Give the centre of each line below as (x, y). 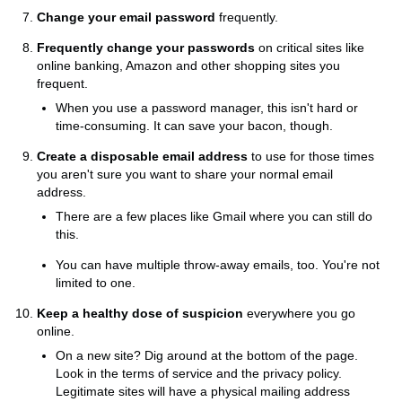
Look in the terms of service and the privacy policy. (199, 373)
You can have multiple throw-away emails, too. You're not (218, 264)
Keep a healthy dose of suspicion (140, 313)
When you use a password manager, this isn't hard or (207, 107)
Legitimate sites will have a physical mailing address (203, 391)
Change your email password (126, 17)
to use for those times (311, 156)
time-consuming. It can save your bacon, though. (194, 125)
